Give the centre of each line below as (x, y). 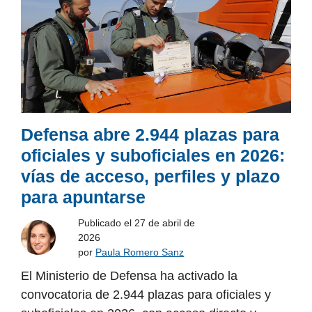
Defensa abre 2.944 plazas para (150, 134)
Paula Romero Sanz (140, 252)
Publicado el (107, 223)
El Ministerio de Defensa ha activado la (129, 275)
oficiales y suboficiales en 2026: (153, 155)
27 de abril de (165, 223)
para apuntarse (83, 197)
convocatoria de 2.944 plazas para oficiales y (146, 294)
